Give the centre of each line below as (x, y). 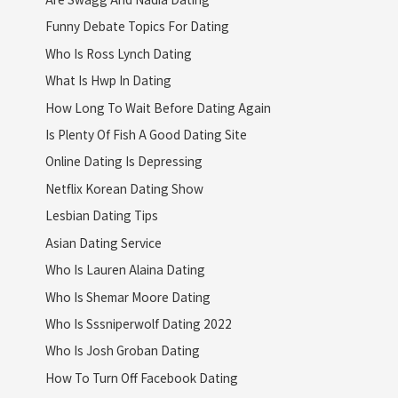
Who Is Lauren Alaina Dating (125, 270)
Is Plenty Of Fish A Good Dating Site (146, 135)
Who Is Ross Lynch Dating (118, 53)
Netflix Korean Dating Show (124, 188)
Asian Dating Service (103, 242)
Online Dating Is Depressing (123, 161)
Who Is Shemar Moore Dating (127, 296)
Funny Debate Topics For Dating (137, 26)
